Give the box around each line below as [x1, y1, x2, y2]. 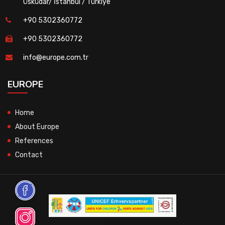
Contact [15, 150, 43, 159]
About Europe [15, 122, 59, 131]
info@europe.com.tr [23, 53, 88, 62]
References [15, 136, 53, 145]
